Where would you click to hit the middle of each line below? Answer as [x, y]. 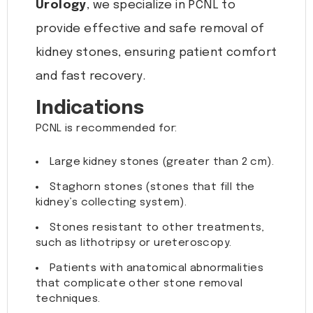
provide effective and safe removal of [150, 29]
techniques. [68, 299]
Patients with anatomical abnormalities [157, 269]
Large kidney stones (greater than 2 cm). [162, 162]
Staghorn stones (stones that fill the [152, 188]
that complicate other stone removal [139, 284]
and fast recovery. [91, 77]
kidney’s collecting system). [111, 203]
